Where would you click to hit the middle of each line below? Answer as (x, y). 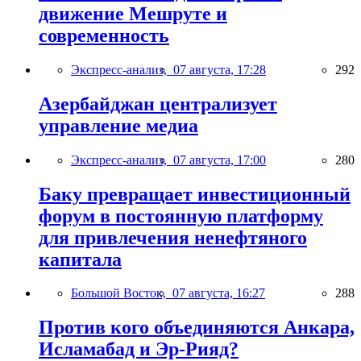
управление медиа (118, 125)
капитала (80, 259)
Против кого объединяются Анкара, (197, 328)
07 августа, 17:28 (220, 69)
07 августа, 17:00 (220, 160)
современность (104, 35)
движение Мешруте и (133, 13)
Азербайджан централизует (158, 104)
